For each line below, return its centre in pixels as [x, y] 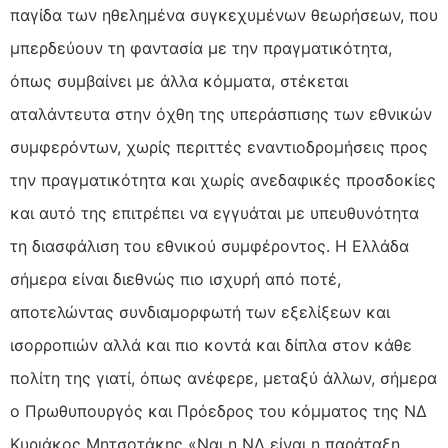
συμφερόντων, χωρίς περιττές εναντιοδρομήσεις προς [219, 147]
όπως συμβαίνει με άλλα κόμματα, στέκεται [179, 81]
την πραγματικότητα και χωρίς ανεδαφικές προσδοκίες [223, 180]
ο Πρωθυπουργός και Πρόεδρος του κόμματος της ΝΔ [218, 411]
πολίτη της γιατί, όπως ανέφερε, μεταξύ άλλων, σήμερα [223, 378]
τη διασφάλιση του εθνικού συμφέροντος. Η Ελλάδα [209, 246]
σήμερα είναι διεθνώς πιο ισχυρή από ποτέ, [175, 279]
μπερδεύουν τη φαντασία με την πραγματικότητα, [201, 48]
